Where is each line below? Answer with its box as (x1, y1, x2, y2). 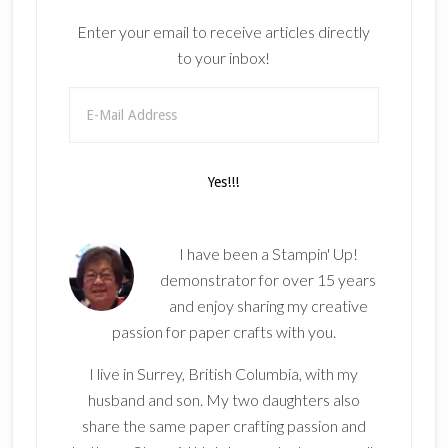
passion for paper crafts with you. (111, 322, 336, 342)
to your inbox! (177, 48, 271, 68)
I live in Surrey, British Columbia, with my (89, 364, 359, 384)
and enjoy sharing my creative (168, 296, 368, 316)
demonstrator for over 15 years (160, 270, 377, 290)
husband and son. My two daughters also (87, 390, 360, 410)
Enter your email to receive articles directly (77, 22, 371, 42)
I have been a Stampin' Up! (178, 244, 358, 264)
